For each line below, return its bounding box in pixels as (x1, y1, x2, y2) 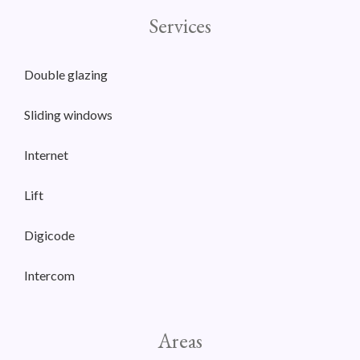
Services (149, 12, 211, 40)
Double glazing (24, 67, 108, 83)
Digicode (24, 227, 75, 243)
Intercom (24, 268, 75, 284)
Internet (24, 147, 68, 163)
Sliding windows (24, 107, 112, 123)
